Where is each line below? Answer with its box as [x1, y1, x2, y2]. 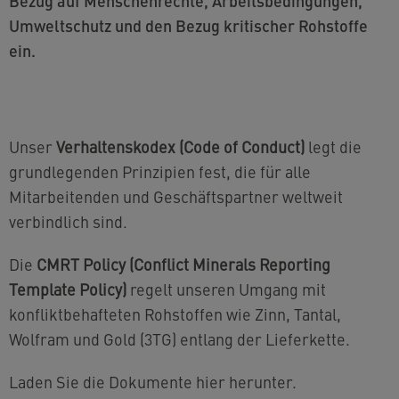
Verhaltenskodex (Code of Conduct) [56, 135, 305, 158]
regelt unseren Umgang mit [126, 278, 326, 300]
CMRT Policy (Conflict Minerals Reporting [37, 253, 330, 275]
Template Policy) [9, 278, 126, 300]
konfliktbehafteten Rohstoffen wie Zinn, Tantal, [9, 303, 341, 325]
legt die [305, 135, 362, 158]
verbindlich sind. [9, 210, 127, 232]
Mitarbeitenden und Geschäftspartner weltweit [9, 185, 343, 208]
